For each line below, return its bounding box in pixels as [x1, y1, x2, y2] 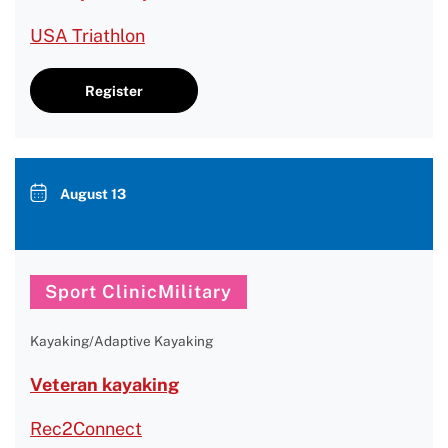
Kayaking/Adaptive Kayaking [30, 333, 213, 349]
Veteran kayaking [30, 374, 179, 395]
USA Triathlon [30, 25, 145, 46]
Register [85, 82, 143, 99]
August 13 [60, 186, 126, 202]
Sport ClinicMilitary [45, 281, 232, 302]
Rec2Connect [30, 418, 142, 439]
